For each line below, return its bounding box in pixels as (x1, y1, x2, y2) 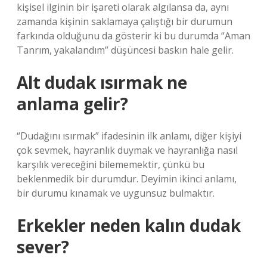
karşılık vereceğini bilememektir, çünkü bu (17, 158, 204, 171)
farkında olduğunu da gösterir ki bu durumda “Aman (17, 29, 250, 42)
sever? (17, 235, 69, 258)
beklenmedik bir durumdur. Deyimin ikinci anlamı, (17, 172, 237, 185)
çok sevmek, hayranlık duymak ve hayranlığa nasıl (17, 144, 238, 157)
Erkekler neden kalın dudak (17, 214, 241, 237)
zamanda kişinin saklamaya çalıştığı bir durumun (17, 15, 232, 28)
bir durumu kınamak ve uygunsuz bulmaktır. (17, 187, 215, 200)
